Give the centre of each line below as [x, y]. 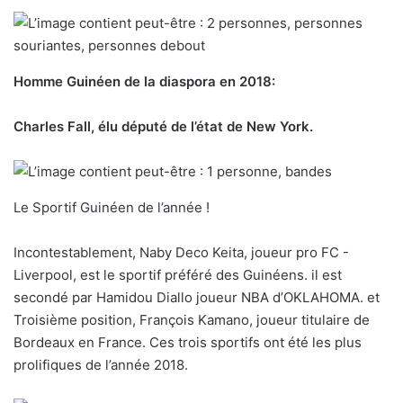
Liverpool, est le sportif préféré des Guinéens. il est [178, 275]
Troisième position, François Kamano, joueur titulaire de [192, 320]
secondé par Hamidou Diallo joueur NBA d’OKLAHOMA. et [197, 298]
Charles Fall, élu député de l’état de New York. [163, 127]
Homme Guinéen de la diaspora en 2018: [144, 82]
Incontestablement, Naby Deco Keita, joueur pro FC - [181, 253]
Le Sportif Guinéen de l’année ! [112, 208]
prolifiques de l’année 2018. [101, 365]
